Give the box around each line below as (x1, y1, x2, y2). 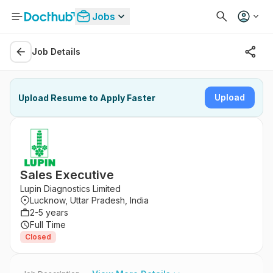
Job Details (32, 46, 80, 57)
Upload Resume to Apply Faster (18, 92, 155, 103)
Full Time (30, 219, 66, 230)
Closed (25, 232, 51, 241)
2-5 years (30, 207, 68, 218)
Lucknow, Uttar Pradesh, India (30, 195, 149, 205)
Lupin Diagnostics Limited (20, 183, 121, 194)
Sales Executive (20, 168, 114, 182)
